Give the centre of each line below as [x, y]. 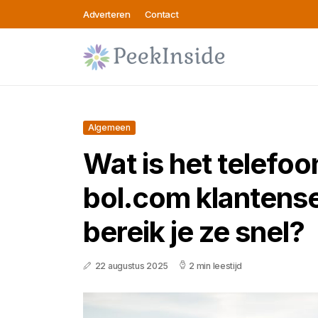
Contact [161, 14]
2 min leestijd [216, 266]
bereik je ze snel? [194, 232]
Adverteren [107, 14]
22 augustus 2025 [131, 266]
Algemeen [109, 127]
